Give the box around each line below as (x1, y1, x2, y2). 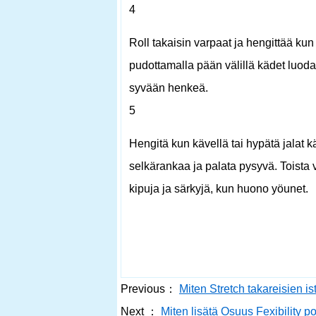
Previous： (121, 283, 176, 295)
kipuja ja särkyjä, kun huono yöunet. (129, 183, 308, 195)
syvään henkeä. (129, 82, 208, 94)
